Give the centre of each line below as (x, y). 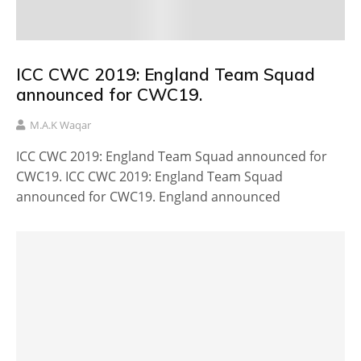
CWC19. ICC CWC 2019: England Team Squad (149, 176)
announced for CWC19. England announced (148, 196)
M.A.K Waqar (60, 124)
